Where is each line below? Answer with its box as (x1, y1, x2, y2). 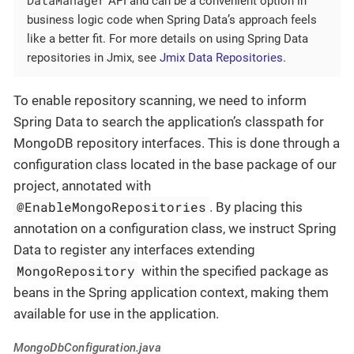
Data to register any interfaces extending (13, 241, 255, 258)
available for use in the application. (13, 305, 219, 322)
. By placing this (209, 198, 303, 215)
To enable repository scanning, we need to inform (13, 92, 307, 108)
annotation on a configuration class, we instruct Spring (13, 220, 337, 236)
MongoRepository (17, 262, 136, 279)
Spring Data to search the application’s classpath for (13, 113, 324, 130)
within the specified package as (138, 262, 330, 279)
